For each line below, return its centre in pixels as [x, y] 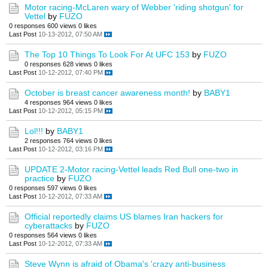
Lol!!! [34, 131]
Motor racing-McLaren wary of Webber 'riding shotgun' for [134, 7]
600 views [62, 26]
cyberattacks [48, 226]
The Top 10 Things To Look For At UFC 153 [107, 55]
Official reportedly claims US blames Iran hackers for [124, 217]
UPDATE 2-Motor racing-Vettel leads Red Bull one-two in [131, 170]
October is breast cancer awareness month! [107, 93]
